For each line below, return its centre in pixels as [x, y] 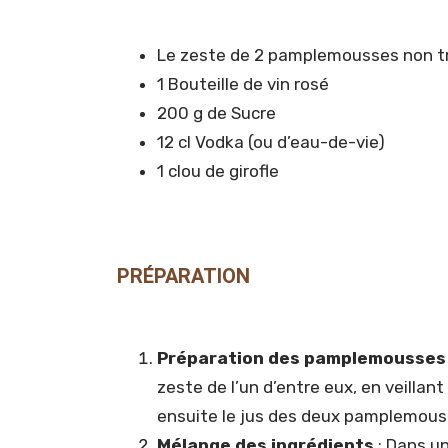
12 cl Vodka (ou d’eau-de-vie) [271, 141]
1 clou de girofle [218, 170]
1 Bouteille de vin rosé [243, 83]
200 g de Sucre [216, 112]
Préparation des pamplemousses [301, 357]
